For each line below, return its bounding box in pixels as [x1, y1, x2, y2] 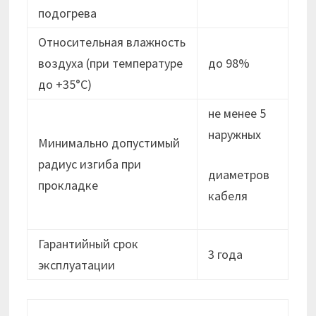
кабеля [208, 188, 248, 205]
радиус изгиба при [38, 156, 142, 173]
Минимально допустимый [38, 135, 181, 152]
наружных [208, 126, 262, 143]
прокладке [38, 177, 99, 194]
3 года [208, 246, 243, 263]
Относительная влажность [38, 34, 186, 51]
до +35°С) [38, 76, 92, 93]
